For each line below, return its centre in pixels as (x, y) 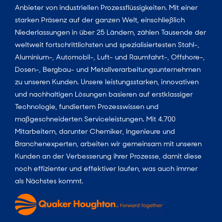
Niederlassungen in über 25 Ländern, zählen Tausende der (111, 32)
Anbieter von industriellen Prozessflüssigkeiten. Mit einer (106, 8)
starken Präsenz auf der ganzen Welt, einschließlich (100, 20)
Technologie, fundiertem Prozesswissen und (87, 107)
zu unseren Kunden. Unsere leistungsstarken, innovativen (107, 82)
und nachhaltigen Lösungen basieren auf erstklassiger (104, 94)
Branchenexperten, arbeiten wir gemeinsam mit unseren (108, 144)
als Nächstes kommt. (49, 181)
